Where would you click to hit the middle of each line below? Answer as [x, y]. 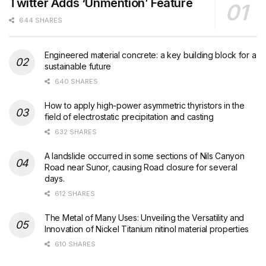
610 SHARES [74, 244]
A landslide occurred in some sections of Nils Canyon [145, 156]
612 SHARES [74, 194]
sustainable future [78, 66]
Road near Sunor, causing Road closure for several [141, 167]
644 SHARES [40, 20]
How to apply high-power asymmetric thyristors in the [145, 106]
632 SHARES [75, 132]
